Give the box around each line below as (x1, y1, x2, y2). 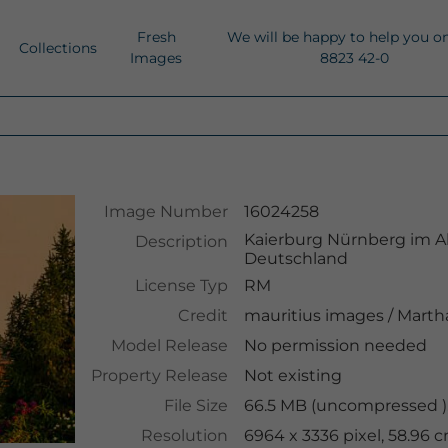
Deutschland (243, 249, 348, 268)
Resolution (140, 426, 228, 445)
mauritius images (243, 306, 384, 325)
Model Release (110, 336, 228, 355)
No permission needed (243, 336, 427, 355)
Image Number (103, 202, 228, 221)
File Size (163, 396, 228, 415)
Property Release (90, 366, 228, 385)
